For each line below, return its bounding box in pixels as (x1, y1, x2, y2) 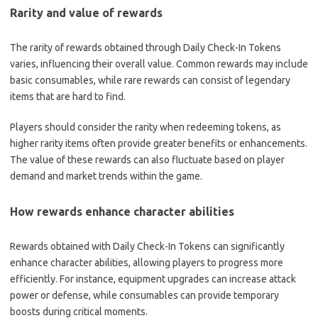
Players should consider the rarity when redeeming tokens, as (10, 121, 281, 133)
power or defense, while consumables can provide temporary (10, 289, 279, 301)
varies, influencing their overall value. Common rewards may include (10, 57, 308, 70)
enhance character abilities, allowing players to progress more (10, 256, 283, 268)
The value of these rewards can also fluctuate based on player (10, 153, 285, 165)
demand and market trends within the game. (10, 170, 202, 182)
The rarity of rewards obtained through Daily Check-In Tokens (10, 41, 281, 53)
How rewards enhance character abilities (10, 204, 234, 218)
